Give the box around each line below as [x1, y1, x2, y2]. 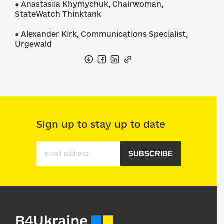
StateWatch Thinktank [15, 10, 101, 18]
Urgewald [15, 40, 52, 48]
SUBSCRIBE [128, 149, 173, 158]
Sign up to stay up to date [36, 119, 165, 130]
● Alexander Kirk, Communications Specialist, [15, 30, 188, 38]
